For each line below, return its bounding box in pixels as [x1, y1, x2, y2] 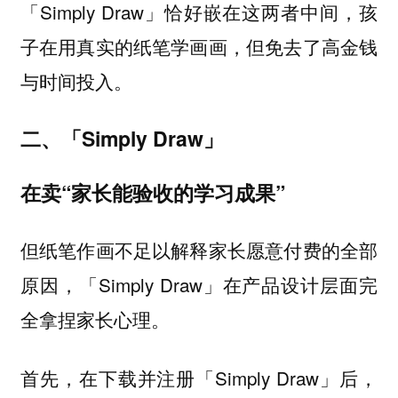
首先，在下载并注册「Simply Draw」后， [20, 364, 378, 392]
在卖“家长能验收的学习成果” [20, 178, 285, 208]
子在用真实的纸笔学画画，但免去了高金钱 [20, 33, 378, 60]
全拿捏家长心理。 [20, 305, 170, 332]
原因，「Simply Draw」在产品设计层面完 [20, 270, 378, 298]
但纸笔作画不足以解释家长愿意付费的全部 [20, 235, 378, 263]
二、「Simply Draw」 [20, 123, 224, 153]
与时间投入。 [20, 68, 132, 95]
